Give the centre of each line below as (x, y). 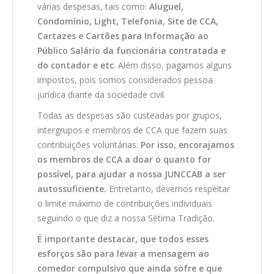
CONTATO (36, 32)
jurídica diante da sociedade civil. (102, 95)
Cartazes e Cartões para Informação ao (123, 36)
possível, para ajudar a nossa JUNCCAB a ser (131, 174)
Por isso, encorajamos (187, 145)
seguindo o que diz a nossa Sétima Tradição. (126, 218)
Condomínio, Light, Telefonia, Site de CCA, (128, 21)
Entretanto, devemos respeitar (168, 189)
